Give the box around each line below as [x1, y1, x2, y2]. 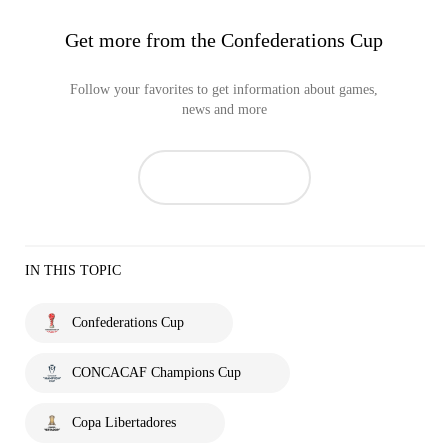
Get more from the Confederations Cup [65, 29, 383, 51]
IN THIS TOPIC [25, 263, 121, 278]
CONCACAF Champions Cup [72, 365, 241, 380]
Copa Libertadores [72, 415, 176, 430]
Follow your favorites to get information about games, [70, 82, 378, 97]
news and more [181, 102, 267, 117]
